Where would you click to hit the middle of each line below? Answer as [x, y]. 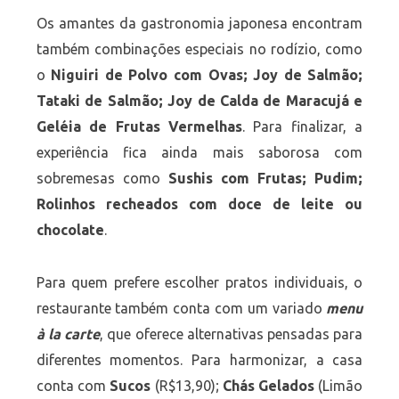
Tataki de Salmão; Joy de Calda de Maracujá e [199, 101]
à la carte [68, 334]
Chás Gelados [269, 385]
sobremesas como [102, 179]
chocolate [70, 230]
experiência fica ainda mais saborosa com [199, 153]
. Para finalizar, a [303, 127]
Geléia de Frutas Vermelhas [139, 127]
